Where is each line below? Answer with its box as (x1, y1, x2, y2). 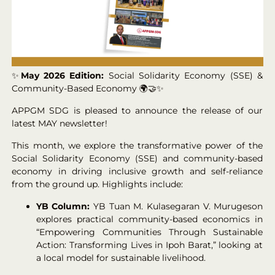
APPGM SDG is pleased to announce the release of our (12, 105, 263, 117)
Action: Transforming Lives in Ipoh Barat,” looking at (36, 239, 263, 251)
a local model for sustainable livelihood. (36, 252, 206, 264)
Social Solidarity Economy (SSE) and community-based (12, 153, 263, 165)
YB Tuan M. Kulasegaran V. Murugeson (90, 201, 263, 212)
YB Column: (36, 201, 90, 212)
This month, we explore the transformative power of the (12, 140, 263, 152)
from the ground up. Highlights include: (12, 179, 184, 190)
